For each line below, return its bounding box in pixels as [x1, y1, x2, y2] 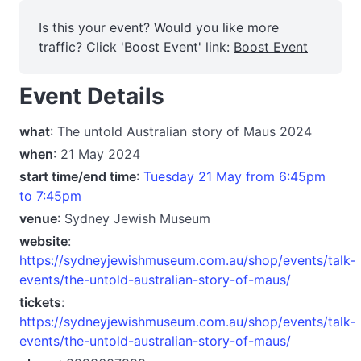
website [19, 232, 68, 249]
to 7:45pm [19, 187, 81, 204]
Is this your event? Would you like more [39, 19, 279, 35]
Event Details [19, 82, 164, 110]
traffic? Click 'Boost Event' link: [39, 39, 234, 55]
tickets [19, 293, 61, 310]
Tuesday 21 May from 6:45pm [143, 168, 326, 185]
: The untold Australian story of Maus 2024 [50, 122, 312, 139]
